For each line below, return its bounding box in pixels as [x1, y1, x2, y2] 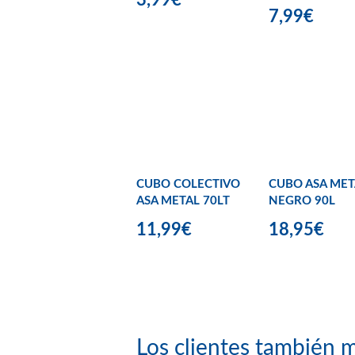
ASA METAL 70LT [136, 195, 230, 208]
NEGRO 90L [269, 195, 335, 208]
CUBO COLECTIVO [136, 178, 240, 191]
